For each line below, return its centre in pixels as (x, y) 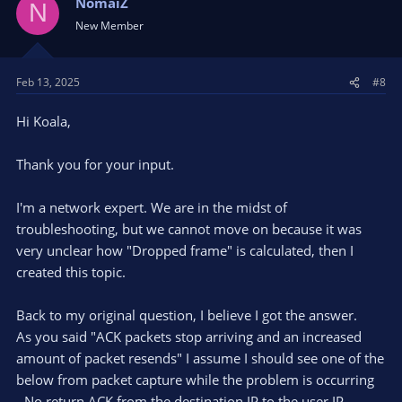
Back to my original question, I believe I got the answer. (187, 315)
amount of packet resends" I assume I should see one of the (200, 358)
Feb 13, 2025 (48, 83)
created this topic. (71, 272)
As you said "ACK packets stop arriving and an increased (189, 337)
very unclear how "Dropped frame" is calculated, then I (185, 251)
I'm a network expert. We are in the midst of (152, 208)
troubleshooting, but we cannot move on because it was (189, 229)
